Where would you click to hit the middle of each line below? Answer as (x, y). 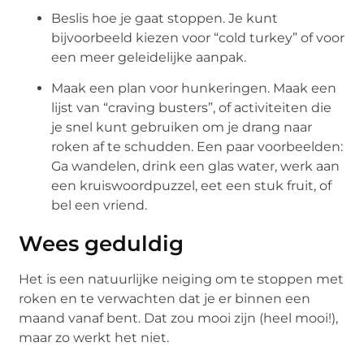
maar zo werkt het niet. (94, 338)
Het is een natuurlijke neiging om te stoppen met (182, 279)
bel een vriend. (100, 206)
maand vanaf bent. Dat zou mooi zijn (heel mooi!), (179, 318)
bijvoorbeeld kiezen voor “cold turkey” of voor (198, 37)
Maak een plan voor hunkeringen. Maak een (194, 89)
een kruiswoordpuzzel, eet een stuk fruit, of (192, 186)
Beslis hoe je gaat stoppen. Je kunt (165, 18)
